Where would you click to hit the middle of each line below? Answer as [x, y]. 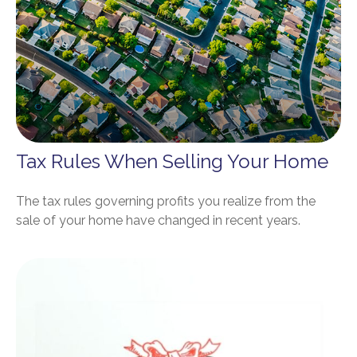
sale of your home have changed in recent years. [158, 220]
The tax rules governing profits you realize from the [166, 201]
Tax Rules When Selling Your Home [172, 161]
